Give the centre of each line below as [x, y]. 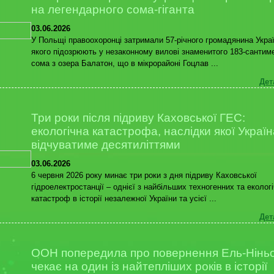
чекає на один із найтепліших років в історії [149, 266]
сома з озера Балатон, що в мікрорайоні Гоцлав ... [125, 63]
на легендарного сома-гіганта [113, 9]
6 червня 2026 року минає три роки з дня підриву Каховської [144, 175]
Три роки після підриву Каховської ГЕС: [138, 118]
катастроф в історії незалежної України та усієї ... [124, 198]
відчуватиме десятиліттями [106, 145]
